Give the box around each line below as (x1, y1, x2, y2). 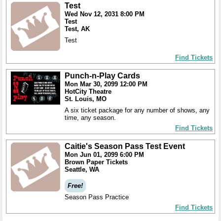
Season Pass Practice (65, 193, 129, 201)
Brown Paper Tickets (65, 158, 128, 166)
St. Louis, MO (65, 95, 107, 103)
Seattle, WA (65, 166, 99, 173)
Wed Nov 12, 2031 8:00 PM (65, 10, 145, 18)
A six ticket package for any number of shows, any (65, 107, 210, 114)
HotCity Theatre (65, 88, 111, 95)
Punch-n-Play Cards (65, 72, 140, 80)
